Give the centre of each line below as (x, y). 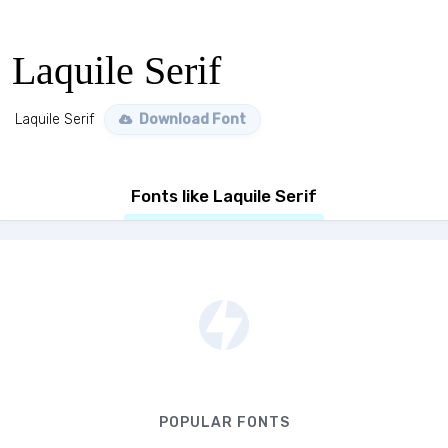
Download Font (191, 119)
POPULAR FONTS (224, 422)
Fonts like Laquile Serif (224, 196)
